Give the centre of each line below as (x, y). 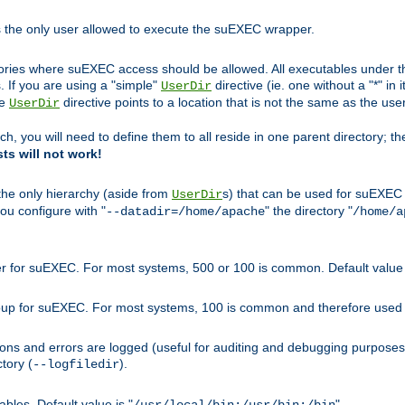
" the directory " (309, 211)
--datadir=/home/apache (185, 212)
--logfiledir (76, 365)
